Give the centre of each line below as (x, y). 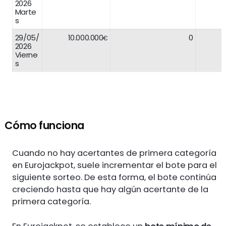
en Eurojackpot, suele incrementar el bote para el (115, 165)
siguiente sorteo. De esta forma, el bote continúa (115, 178)
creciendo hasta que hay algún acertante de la (110, 190)
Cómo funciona (44, 125)
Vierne (26, 54)
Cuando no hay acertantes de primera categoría (115, 153)
